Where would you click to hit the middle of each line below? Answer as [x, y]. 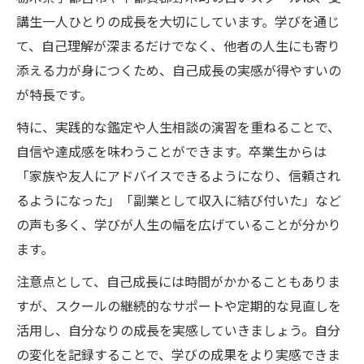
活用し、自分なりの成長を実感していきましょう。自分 [178, 331]
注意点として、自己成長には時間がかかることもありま [178, 282]
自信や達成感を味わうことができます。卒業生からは [171, 152]
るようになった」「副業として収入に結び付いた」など [179, 201]
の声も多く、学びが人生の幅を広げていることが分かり [179, 225]
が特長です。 [54, 95]
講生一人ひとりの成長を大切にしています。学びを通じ [178, 22]
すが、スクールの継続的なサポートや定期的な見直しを [179, 306]
